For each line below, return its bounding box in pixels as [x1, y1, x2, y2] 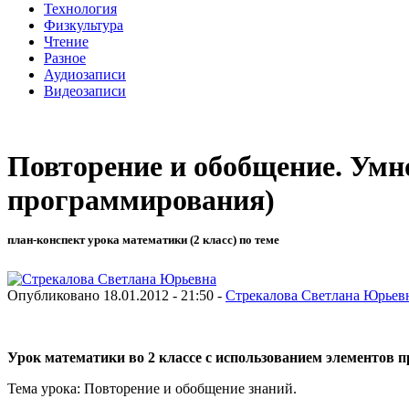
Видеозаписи [44, 82, 126, 99]
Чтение [44, 33, 89, 49]
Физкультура [44, 16, 123, 33]
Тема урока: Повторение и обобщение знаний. [7, 380, 297, 396]
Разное [44, 49, 86, 66]
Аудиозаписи [44, 66, 126, 82]
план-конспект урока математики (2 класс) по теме [7, 233, 279, 247]
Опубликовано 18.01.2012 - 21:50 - [7, 287, 225, 303]
